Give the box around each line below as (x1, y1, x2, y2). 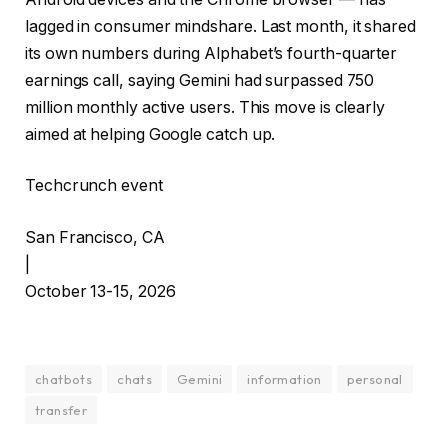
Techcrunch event (25, 176, 163, 196)
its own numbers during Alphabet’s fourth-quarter (25, 43, 398, 63)
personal (346, 370, 403, 387)
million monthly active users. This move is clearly (25, 97, 386, 117)
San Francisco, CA (25, 227, 165, 247)
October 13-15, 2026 (25, 281, 176, 301)
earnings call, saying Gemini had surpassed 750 (25, 70, 375, 90)
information (247, 370, 322, 387)
